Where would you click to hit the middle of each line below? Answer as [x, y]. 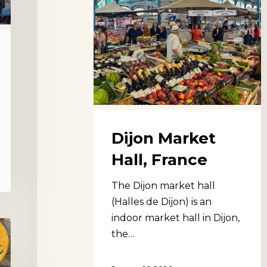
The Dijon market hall [163, 186]
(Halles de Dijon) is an [162, 202]
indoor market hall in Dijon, [176, 218]
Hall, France [159, 160]
